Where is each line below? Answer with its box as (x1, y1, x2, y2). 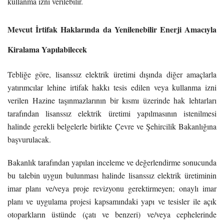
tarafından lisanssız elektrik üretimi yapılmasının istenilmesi (7, 107, 216, 118)
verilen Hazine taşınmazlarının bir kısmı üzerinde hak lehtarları (7, 94, 216, 105)
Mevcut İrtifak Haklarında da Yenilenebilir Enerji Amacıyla (7, 23, 216, 35)
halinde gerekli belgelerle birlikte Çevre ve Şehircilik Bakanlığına (7, 120, 216, 131)
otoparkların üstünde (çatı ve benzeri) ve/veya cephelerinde (7, 208, 216, 219)
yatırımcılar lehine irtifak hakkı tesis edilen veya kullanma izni (7, 81, 216, 92)
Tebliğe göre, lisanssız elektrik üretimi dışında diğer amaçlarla (7, 68, 216, 79)
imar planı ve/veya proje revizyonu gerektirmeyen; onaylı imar (7, 182, 216, 193)
